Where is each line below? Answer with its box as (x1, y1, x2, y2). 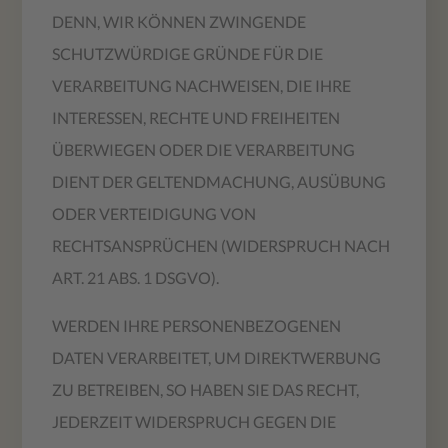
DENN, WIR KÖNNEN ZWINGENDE (52, 11, 307, 31)
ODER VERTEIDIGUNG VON (52, 203, 257, 223)
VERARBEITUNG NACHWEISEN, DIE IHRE (52, 75, 352, 95)
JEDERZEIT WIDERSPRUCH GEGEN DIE (52, 411, 337, 431)
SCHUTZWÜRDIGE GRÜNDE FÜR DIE (52, 43, 324, 63)
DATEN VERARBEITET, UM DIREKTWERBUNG (52, 347, 382, 367)
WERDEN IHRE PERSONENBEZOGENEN (52, 315, 342, 335)
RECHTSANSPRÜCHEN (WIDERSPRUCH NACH (52, 235, 391, 255)
